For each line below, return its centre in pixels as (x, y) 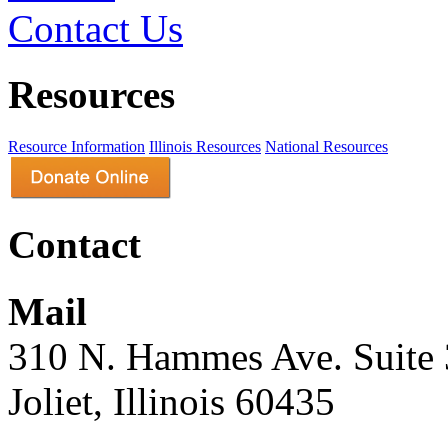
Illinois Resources (205, 147)
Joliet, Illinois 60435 (171, 401)
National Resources (326, 147)
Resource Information (76, 147)
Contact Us (95, 28)
